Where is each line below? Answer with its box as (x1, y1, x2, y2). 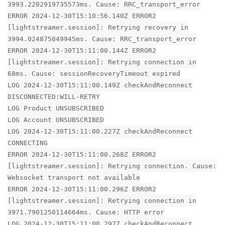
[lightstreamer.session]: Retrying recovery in (8, 23, 188, 31)
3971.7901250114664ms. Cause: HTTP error (8, 208, 164, 216)
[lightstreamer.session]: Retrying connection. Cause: (8, 162, 216, 170)
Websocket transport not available (8, 173, 140, 181)
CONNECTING (8, 139, 48, 147)
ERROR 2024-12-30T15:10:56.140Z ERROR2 (8, 12, 156, 20)
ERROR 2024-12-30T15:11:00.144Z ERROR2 (8, 46, 156, 54)
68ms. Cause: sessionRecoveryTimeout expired (8, 69, 180, 77)
